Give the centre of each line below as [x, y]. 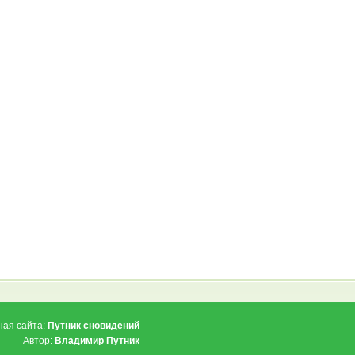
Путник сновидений [94, 326]
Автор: [39, 341]
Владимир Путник [97, 341]
